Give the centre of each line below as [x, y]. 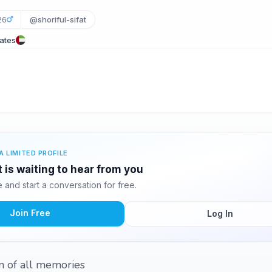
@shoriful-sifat [58, 19]
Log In [220, 213]
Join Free [30, 213]
